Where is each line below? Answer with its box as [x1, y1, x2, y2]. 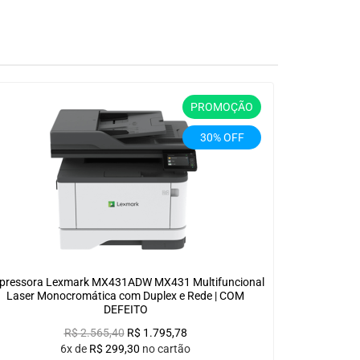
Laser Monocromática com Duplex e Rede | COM [6, 289, 244, 303]
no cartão [142, 342, 190, 356]
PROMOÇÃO [190, 100, 253, 114]
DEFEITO [103, 303, 148, 317]
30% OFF [199, 131, 244, 145]
